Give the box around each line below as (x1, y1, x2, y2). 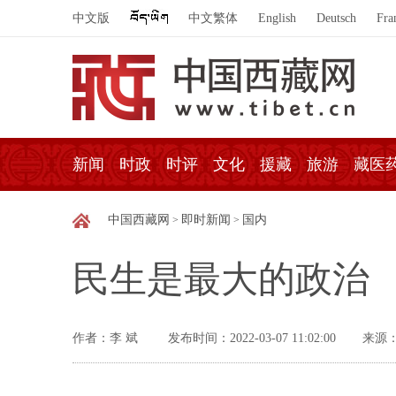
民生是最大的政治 (72, 259, 369, 300)
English (258, 11, 296, 25)
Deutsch (316, 11, 356, 25)
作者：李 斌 (72, 331, 141, 345)
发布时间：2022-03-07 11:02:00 (168, 331, 336, 345)
